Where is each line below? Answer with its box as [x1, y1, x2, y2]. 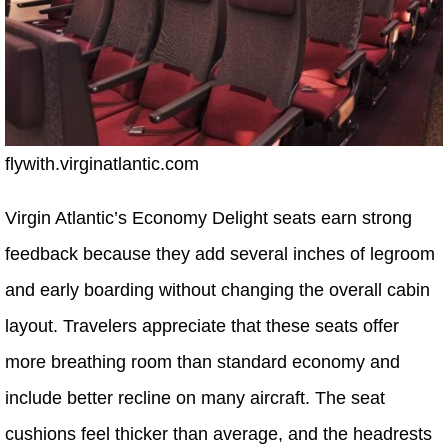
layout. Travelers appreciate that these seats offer [5, 316, 399, 337]
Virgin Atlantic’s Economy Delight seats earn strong [5, 208, 412, 229]
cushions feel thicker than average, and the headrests [5, 424, 432, 445]
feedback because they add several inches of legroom [5, 244, 435, 265]
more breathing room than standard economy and [5, 352, 400, 373]
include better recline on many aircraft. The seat [5, 388, 385, 409]
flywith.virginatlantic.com [5, 154, 199, 175]
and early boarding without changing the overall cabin [5, 280, 430, 301]
